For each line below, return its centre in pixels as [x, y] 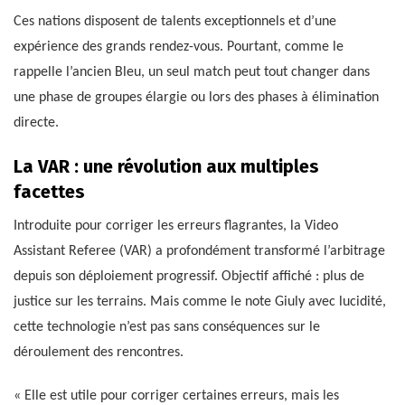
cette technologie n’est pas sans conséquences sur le [167, 327]
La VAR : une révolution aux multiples [166, 166]
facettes [49, 191]
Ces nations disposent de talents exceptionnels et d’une [175, 21]
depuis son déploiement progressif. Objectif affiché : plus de [189, 276]
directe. [36, 122]
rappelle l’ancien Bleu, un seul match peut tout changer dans [192, 72]
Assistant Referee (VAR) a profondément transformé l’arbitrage [199, 251]
